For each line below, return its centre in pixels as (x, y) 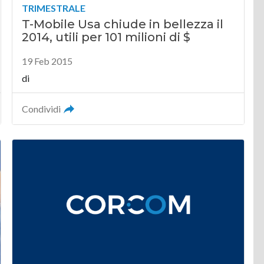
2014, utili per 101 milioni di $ (106, 37)
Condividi (42, 109)
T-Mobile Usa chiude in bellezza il (123, 24)
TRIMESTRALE (54, 8)
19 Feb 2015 (47, 61)
